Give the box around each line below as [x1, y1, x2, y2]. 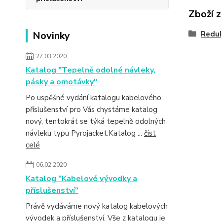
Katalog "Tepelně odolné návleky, [26, 65, 155, 75]
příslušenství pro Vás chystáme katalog [26, 105, 157, 114]
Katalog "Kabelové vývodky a [26, 173, 137, 184]
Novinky [33, 29, 70, 42]
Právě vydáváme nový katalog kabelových [26, 201, 168, 211]
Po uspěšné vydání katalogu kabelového [26, 93, 161, 103]
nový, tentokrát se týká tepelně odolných [26, 116, 166, 126]
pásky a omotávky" [26, 76, 97, 87]
